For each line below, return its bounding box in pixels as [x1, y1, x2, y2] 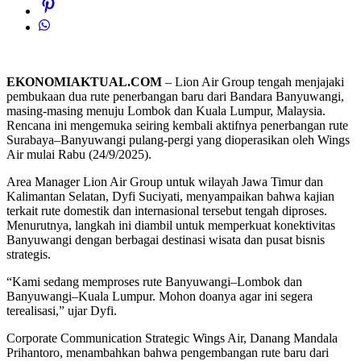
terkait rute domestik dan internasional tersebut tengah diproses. [6, 204, 327, 218]
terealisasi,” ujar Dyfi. [6, 304, 117, 318]
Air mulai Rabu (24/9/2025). [6, 147, 151, 162]
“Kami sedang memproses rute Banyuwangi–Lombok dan [6, 275, 302, 289]
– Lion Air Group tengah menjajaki [162, 75, 344, 89]
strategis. [6, 247, 51, 262]
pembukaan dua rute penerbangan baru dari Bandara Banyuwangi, [6, 89, 344, 104]
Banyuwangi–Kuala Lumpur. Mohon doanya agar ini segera [6, 289, 313, 304]
